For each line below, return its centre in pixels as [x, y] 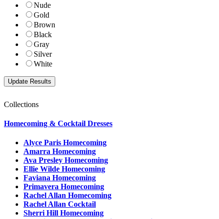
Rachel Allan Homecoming [67, 196]
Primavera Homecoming [64, 187]
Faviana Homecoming [60, 178]
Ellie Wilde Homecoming [64, 169]
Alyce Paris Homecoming [65, 143]
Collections [21, 104]
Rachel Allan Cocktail [60, 204]
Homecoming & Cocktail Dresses [58, 123]
